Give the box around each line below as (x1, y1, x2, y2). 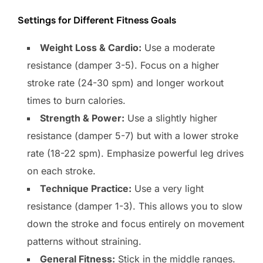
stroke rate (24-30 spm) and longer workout (27, 77, 224, 89)
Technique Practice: (40, 183, 131, 195)
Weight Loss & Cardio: (40, 42, 141, 54)
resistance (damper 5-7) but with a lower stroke (27, 130, 238, 142)
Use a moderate (141, 42, 215, 54)
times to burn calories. (27, 95, 126, 107)
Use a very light (131, 183, 204, 195)
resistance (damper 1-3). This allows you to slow (27, 200, 242, 213)
